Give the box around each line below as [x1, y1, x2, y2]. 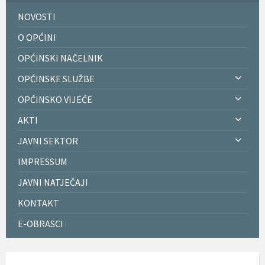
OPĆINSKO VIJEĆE [18, 93, 92, 105]
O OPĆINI [18, 31, 56, 43]
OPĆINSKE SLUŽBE [18, 72, 95, 85]
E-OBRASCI [18, 217, 63, 230]
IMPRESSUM [18, 155, 67, 167]
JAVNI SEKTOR [18, 134, 78, 147]
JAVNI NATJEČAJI [18, 176, 88, 188]
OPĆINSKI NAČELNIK [18, 51, 103, 64]
